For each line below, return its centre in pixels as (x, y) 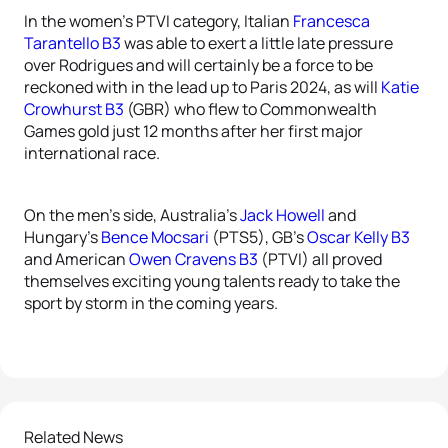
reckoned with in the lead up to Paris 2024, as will (202, 87)
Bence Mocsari (155, 237)
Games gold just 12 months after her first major (193, 131)
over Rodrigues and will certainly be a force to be (198, 65)
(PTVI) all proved (320, 259)
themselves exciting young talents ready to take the (212, 281)
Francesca (331, 21)
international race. (92, 153)
